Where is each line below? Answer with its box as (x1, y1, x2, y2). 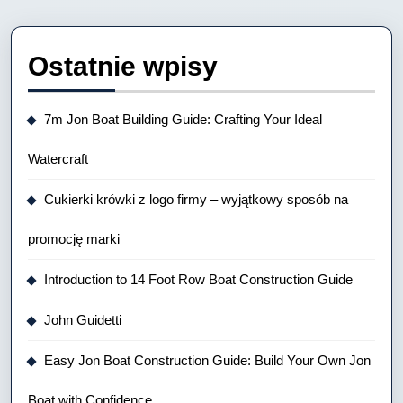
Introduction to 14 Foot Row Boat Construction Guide (44, 272, 353, 287)
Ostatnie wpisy (28, 51, 218, 81)
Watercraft (28, 151, 88, 166)
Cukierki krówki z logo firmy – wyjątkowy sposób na (44, 192, 348, 207)
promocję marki (28, 231, 120, 246)
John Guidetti (44, 312, 121, 327)
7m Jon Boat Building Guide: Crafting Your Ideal (44, 112, 322, 127)
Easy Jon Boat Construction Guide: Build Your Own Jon (44, 353, 371, 368)
